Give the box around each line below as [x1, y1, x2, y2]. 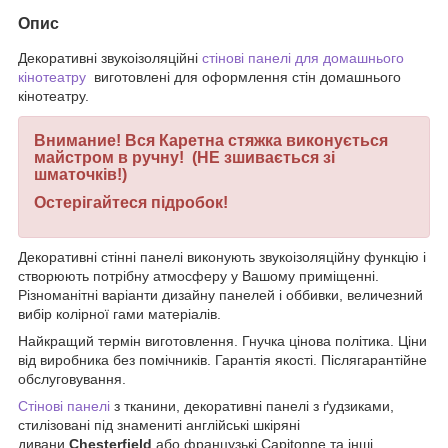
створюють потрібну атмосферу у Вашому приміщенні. [18, 267, 379, 284]
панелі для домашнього [248, 49, 404, 66]
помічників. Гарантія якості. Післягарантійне [135, 351, 427, 368]
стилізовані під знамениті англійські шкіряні [18, 416, 300, 433]
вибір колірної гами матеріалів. [18, 305, 225, 322]
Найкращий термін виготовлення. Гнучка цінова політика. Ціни [18, 332, 427, 349]
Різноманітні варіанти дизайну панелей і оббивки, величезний [18, 286, 423, 303]
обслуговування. [18, 370, 126, 387]
